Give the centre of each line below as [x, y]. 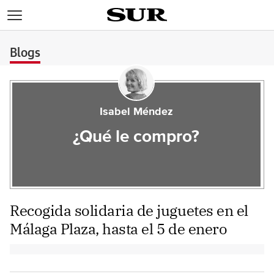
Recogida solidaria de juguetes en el [129, 210]
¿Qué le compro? [136, 137]
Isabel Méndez [136, 112]
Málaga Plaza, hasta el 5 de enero [119, 229]
